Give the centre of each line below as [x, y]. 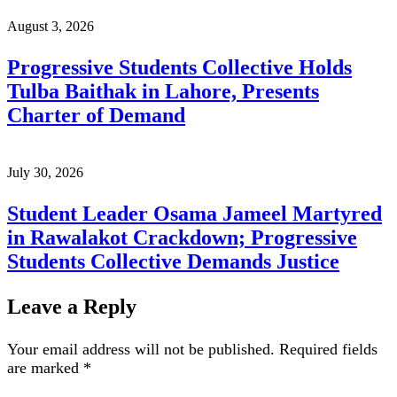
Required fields [328, 350]
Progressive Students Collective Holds [179, 68]
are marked [45, 368]
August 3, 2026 [51, 27]
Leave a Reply [72, 307]
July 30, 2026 [45, 173]
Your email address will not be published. [141, 350]
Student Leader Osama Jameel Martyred [195, 214]
